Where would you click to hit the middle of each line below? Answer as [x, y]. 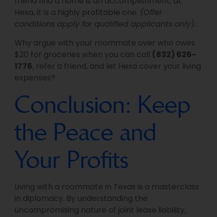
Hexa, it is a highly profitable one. [77, 13]
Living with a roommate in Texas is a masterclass [107, 187]
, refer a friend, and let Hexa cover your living [117, 66]
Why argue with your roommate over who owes [105, 43]
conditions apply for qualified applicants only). [105, 24]
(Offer [151, 13]
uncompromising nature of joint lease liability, [100, 210]
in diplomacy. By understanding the [81, 198]
